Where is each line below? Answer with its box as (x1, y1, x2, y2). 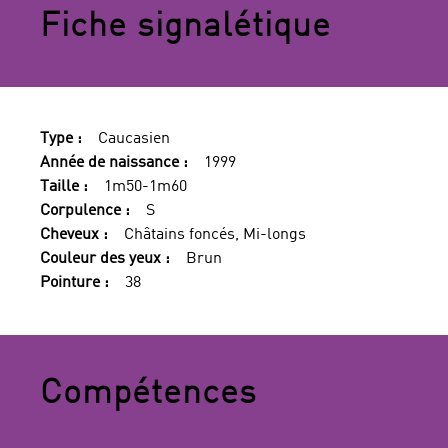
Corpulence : (40, 203, 130, 219)
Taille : (40, 179, 88, 195)
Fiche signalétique (40, 10, 331, 44)
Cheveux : (40, 227, 108, 243)
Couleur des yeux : (40, 251, 170, 267)
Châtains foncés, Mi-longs (124, 227, 306, 243)
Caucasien (98, 131, 170, 147)
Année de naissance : (40, 155, 188, 171)
